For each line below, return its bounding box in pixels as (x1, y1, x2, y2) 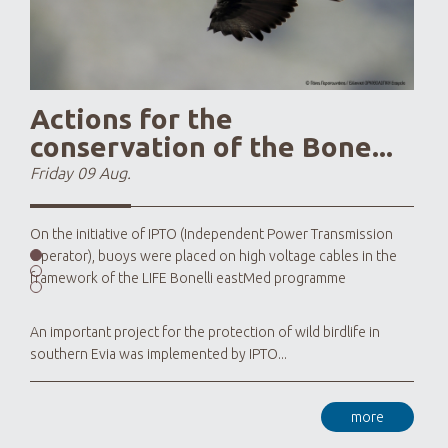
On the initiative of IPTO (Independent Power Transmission (30, 225, 393, 242)
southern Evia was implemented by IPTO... (30, 345, 287, 362)
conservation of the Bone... (30, 130, 393, 162)
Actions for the (30, 102, 233, 134)
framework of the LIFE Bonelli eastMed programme (30, 269, 346, 286)
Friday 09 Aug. (30, 163, 131, 182)
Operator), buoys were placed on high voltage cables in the (30, 247, 397, 264)
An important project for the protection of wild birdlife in (30, 323, 380, 340)
